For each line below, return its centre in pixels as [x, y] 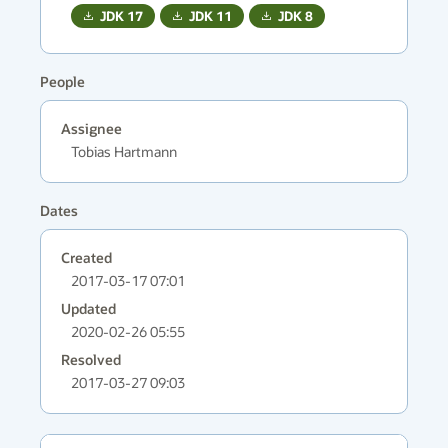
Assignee [91, 128]
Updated [88, 308]
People [62, 81]
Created [86, 257]
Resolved [91, 359]
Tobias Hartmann [124, 151]
